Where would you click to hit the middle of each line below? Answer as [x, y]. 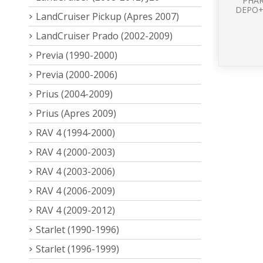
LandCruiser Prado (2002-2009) [104, 36]
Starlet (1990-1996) [77, 229]
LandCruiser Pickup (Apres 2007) [107, 16]
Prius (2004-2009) [74, 94]
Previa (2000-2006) [77, 74]
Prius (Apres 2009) [76, 113]
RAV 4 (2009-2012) [75, 210]
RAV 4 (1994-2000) [75, 132]
